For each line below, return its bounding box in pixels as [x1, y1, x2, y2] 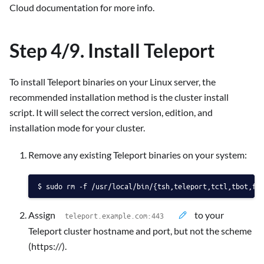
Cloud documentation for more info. [9, 1, 154, 13]
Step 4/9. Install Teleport [9, 38, 214, 62]
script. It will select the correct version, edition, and [9, 106, 213, 118]
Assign [28, 209, 57, 220]
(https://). [28, 240, 67, 252]
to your [193, 209, 224, 220]
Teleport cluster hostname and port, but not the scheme [28, 225, 252, 236]
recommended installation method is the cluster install [9, 91, 229, 103]
